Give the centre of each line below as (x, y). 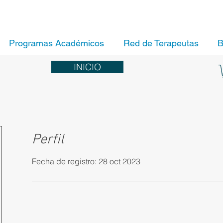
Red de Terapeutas (161, 43)
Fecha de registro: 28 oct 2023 (86, 161)
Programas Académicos (56, 43)
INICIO (87, 67)
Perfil (48, 140)
